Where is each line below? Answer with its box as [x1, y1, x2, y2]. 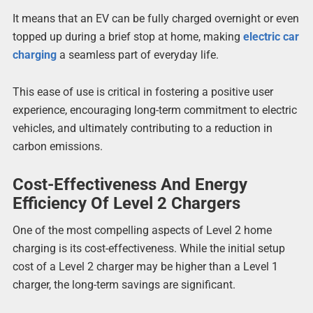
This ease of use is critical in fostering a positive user [12, 85, 273, 99]
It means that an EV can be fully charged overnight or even [12, 12, 299, 26]
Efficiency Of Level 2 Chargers [12, 193, 240, 213]
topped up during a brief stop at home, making [12, 30, 243, 44]
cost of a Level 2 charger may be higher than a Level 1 [12, 259, 278, 273]
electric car [242, 30, 299, 44]
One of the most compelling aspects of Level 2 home [12, 223, 272, 237]
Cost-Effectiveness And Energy [12, 174, 247, 194]
